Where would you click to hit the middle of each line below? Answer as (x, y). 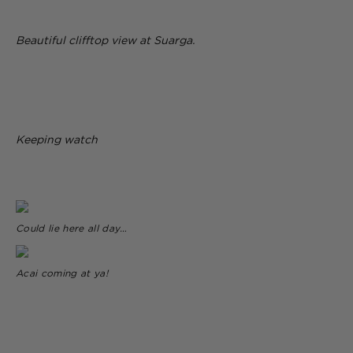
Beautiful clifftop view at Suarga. (105, 41)
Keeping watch (57, 140)
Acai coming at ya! (62, 273)
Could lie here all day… (72, 229)
